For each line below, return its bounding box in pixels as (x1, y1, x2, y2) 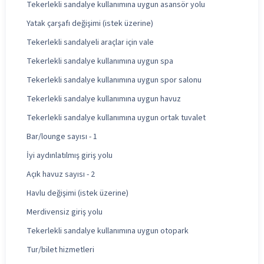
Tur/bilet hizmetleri (27, 243, 94, 256)
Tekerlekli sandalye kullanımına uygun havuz (27, 93, 181, 105)
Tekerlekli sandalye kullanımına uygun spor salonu (27, 74, 202, 86)
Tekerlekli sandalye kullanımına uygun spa (27, 55, 173, 67)
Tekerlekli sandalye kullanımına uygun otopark (27, 225, 189, 237)
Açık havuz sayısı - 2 (27, 168, 95, 180)
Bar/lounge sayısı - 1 (27, 130, 97, 143)
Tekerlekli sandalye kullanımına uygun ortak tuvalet (27, 111, 206, 124)
